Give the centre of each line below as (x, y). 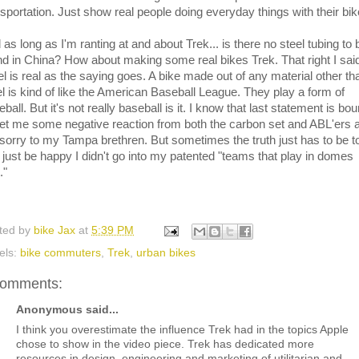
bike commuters (61, 252)
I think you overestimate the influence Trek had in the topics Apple (182, 329)
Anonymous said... (67, 310)
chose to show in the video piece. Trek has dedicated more (165, 344)
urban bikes (166, 252)
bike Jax (56, 230)
